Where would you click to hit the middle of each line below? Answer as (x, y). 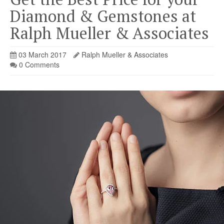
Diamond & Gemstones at (103, 16)
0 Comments (38, 64)
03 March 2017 (41, 54)
